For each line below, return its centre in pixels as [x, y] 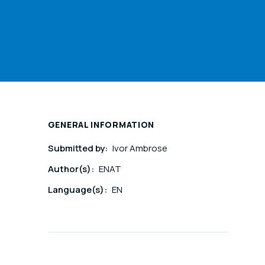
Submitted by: [78, 148]
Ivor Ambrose [140, 148]
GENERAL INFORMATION [101, 125]
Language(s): [78, 190]
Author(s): [72, 169]
